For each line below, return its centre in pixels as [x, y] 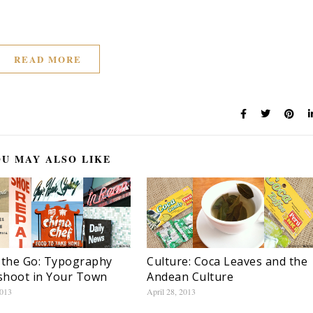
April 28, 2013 [171, 292]
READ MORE [48, 59]
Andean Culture [190, 277]
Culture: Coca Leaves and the [227, 262]
